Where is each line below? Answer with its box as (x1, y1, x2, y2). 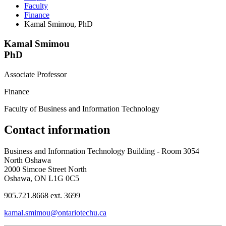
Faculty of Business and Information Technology (4, 104, 159, 113)
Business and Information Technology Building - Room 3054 (4, 147, 199, 156)
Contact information (4, 123, 110, 137)
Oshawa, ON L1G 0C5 (4, 174, 79, 183)
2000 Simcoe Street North (4, 165, 87, 174)
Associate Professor (4, 70, 67, 79)
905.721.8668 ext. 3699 (4, 191, 80, 200)
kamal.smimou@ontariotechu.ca (4, 208, 106, 217)
